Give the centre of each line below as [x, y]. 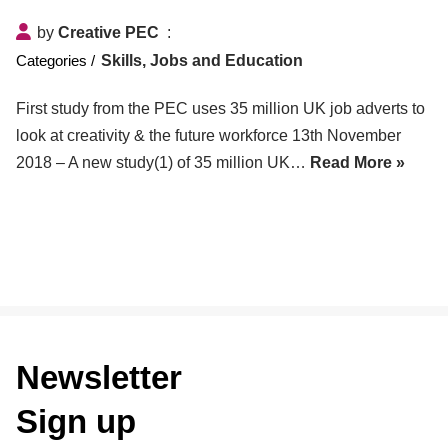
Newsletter [98, 377]
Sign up [75, 421]
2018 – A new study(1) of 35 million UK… [162, 162]
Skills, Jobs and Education [201, 60]
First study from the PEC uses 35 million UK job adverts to [220, 108]
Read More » [357, 162]
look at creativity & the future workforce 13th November [208, 135]
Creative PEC [108, 32]
